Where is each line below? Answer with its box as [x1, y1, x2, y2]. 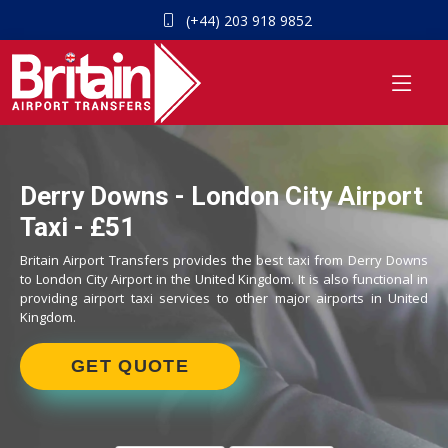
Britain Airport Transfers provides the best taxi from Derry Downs [20, 251, 428, 269]
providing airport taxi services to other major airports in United [20, 289, 428, 307]
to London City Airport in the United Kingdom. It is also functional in [20, 270, 428, 288]
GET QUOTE [71, 356, 189, 376]
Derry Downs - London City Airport [20, 181, 423, 211]
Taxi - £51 [20, 212, 135, 242]
